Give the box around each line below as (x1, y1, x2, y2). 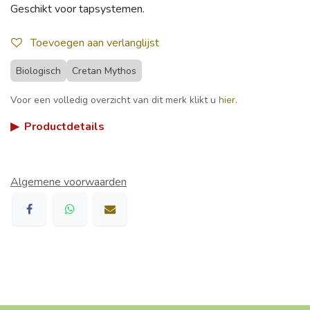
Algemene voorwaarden (10, 174, 127, 190)
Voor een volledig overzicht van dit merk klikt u (10, 93, 219, 107)
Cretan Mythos (72, 64, 136, 77)
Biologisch (16, 64, 61, 77)
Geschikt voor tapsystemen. (10, 1, 145, 17)
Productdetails (24, 118, 104, 134)
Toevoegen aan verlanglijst (30, 35, 159, 51)
